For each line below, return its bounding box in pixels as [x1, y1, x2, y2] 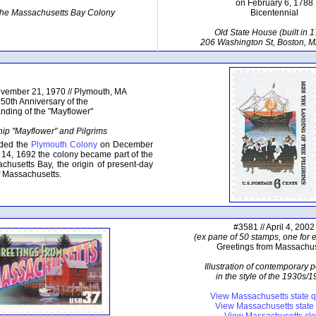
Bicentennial [250, 8, 298, 18]
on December [97, 140, 153, 150]
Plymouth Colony [31, 140, 97, 150]
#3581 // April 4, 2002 [233, 222, 315, 232]
